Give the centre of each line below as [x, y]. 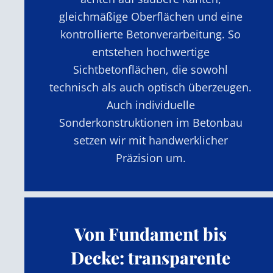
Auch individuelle [151, 105]
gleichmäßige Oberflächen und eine [151, 16]
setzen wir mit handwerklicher [151, 140]
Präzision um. [151, 158]
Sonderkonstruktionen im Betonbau [151, 122]
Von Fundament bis [151, 233]
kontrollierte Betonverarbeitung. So [151, 34]
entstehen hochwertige [151, 51]
